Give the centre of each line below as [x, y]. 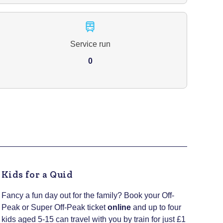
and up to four [156, 207]
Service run [90, 44]
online [119, 207]
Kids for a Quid [37, 174]
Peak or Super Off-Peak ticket [54, 207]
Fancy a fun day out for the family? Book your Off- [88, 195]
